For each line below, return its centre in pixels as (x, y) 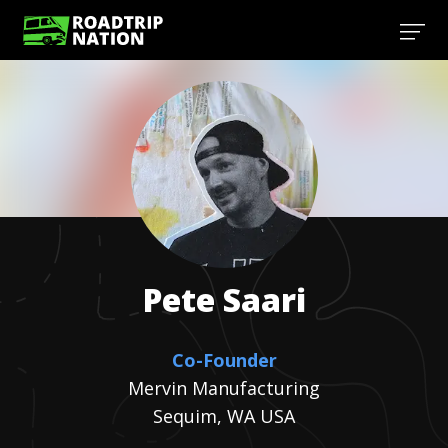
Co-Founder (224, 360)
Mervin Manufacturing (224, 388)
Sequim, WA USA (224, 416)
